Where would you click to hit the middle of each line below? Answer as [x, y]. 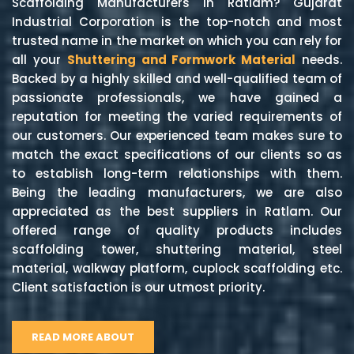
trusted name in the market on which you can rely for [177, 41]
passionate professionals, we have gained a [177, 98]
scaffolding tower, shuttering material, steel [177, 250]
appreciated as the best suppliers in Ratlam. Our [177, 212]
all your [40, 60]
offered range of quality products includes [177, 231]
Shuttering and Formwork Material [181, 60]
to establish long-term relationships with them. [177, 174]
